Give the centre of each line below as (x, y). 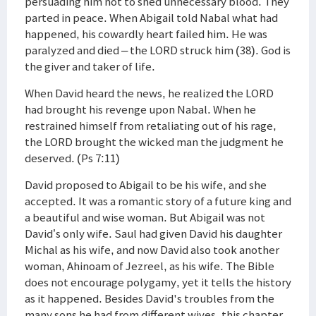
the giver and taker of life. (90, 66)
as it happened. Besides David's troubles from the (150, 298)
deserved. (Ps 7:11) (72, 158)
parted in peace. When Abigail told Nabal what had (151, 18)
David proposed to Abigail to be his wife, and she (146, 185)
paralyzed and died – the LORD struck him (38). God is (158, 50)
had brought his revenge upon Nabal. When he (140, 109)
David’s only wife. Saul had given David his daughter (153, 233)
